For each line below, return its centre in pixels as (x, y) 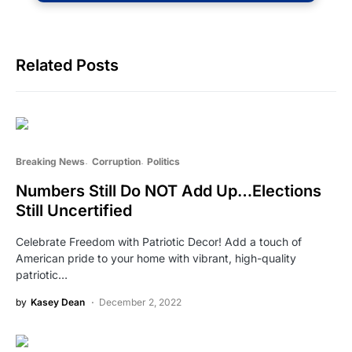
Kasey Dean (58, 302)
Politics (163, 161)
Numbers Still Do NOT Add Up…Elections (169, 191)
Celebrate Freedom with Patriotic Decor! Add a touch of (159, 241)
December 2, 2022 (140, 302)
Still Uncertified (74, 210)
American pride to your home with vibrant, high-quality (156, 258)
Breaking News (50, 161)
